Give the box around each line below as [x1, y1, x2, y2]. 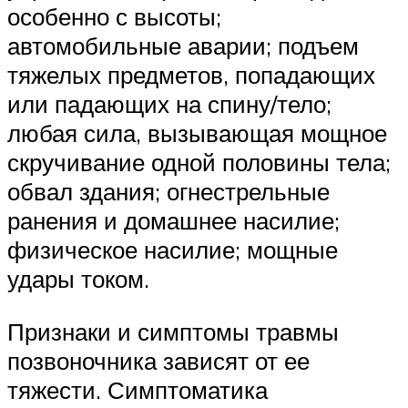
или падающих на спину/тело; [7, 89, 331, 119]
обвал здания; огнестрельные [7, 177, 330, 207]
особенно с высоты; [7, 2, 221, 32]
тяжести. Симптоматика [7, 374, 268, 404]
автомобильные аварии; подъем [7, 31, 359, 61]
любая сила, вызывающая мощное [7, 118, 387, 148]
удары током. [7, 264, 149, 294]
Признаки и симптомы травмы [7, 316, 339, 346]
